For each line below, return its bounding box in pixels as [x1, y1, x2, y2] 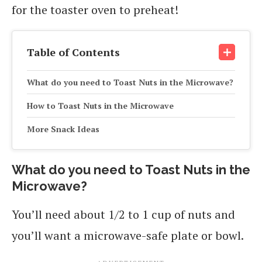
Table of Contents [27, 45, 120, 59]
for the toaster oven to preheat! [12, 2, 178, 18]
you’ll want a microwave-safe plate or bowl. [12, 227, 244, 243]
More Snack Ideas [27, 123, 99, 135]
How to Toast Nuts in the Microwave [27, 100, 174, 111]
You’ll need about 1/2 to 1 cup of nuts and [12, 206, 235, 222]
